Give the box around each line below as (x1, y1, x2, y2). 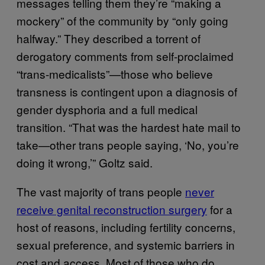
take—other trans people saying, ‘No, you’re (17, 136, 239, 153)
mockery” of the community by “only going (17, 12, 228, 28)
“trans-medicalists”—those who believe (17, 65, 213, 82)
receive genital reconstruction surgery (17, 201, 207, 217)
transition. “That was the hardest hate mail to (17, 118, 241, 135)
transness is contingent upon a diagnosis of (17, 83, 237, 99)
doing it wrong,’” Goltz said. (17, 154, 153, 170)
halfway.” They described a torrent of (17, 30, 201, 46)
